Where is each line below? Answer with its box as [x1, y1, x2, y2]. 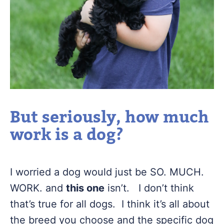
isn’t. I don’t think [104, 182, 194, 194]
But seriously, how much [10, 106, 209, 128]
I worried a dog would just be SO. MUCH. [10, 166, 204, 178]
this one [66, 182, 104, 194]
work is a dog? [10, 124, 123, 146]
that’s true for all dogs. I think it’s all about [10, 198, 209, 210]
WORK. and [10, 182, 66, 194]
